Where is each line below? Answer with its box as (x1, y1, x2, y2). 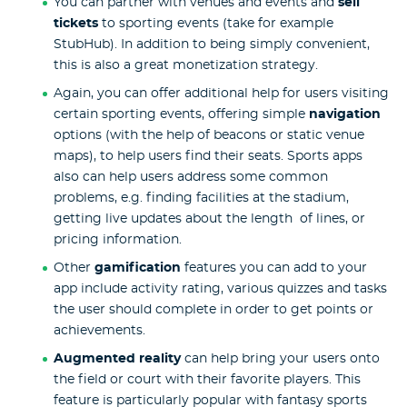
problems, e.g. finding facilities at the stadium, (53, 192, 349, 205)
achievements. (53, 323, 145, 337)
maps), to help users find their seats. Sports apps (53, 150, 362, 164)
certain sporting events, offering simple (53, 108, 309, 122)
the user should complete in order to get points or (53, 303, 373, 316)
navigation (308, 108, 381, 122)
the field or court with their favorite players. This (53, 372, 361, 386)
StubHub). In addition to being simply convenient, (53, 38, 370, 52)
